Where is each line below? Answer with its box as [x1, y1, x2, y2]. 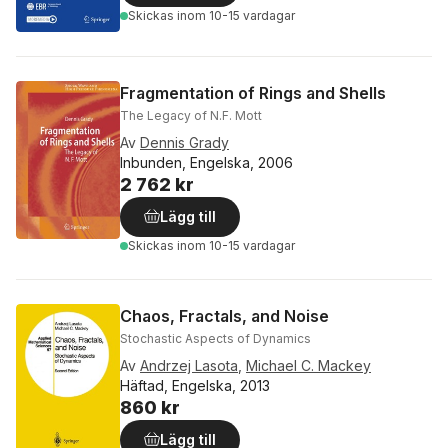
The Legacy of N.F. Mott [120, 108, 262, 124]
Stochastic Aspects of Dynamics [120, 331, 311, 347]
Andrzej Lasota [140, 357, 238, 375]
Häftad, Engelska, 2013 [120, 377, 270, 395]
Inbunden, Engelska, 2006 [120, 154, 293, 172]
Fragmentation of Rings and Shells [120, 83, 386, 104]
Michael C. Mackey [246, 357, 371, 375]
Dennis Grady [140, 134, 229, 152]
